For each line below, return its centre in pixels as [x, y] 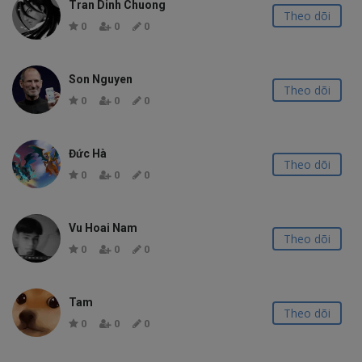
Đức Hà [88, 154]
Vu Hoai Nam [103, 228]
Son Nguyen [101, 79]
